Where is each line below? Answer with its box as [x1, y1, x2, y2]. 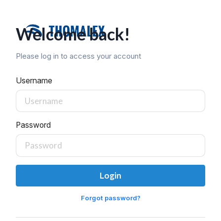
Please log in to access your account [16, 51, 141, 61]
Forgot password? [80, 193, 141, 202]
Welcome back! [16, 24, 130, 44]
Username [16, 76, 52, 86]
